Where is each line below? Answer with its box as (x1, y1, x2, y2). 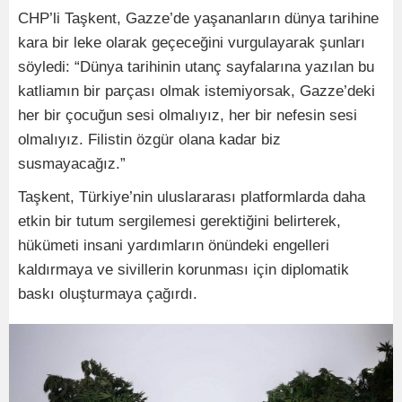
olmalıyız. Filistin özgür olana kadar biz (18, 131, 281, 148)
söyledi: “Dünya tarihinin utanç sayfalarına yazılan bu (18, 58, 374, 75)
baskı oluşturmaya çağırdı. (18, 285, 197, 302)
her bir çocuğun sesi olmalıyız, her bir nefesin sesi (18, 107, 357, 124)
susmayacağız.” (18, 155, 126, 172)
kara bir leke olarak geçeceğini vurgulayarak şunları (18, 34, 365, 51)
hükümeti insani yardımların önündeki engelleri (18, 237, 329, 254)
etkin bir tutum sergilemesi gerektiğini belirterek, (18, 213, 341, 230)
